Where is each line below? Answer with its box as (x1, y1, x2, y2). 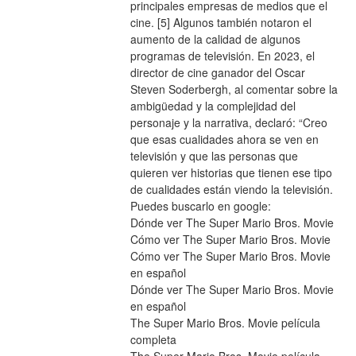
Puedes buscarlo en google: (130, 198, 271, 215)
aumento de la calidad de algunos (130, 31, 300, 48)
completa (130, 331, 176, 348)
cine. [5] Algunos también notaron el (130, 14, 311, 31)
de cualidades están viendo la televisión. (130, 181, 333, 198)
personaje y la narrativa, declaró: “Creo (130, 114, 327, 131)
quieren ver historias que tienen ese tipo (130, 164, 332, 181)
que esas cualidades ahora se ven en (130, 131, 319, 148)
